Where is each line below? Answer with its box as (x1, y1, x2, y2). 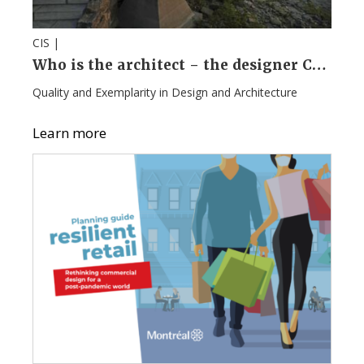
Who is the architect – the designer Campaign (312, 56, 327, 75)
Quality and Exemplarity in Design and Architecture (32, 84, 297, 101)
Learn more (32, 123, 106, 143)
